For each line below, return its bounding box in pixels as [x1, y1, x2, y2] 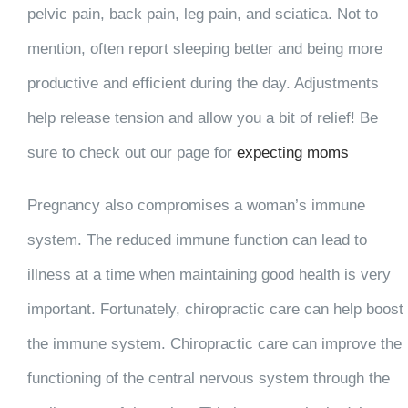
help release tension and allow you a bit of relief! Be [26, 109, 378, 127]
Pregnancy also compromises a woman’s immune [26, 197, 365, 215]
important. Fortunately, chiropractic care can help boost [26, 301, 403, 319]
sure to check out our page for [26, 144, 237, 162]
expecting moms [236, 144, 349, 162]
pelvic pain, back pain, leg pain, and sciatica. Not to [26, 5, 378, 24]
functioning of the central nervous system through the [26, 370, 390, 388]
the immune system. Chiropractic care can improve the [26, 335, 402, 353]
